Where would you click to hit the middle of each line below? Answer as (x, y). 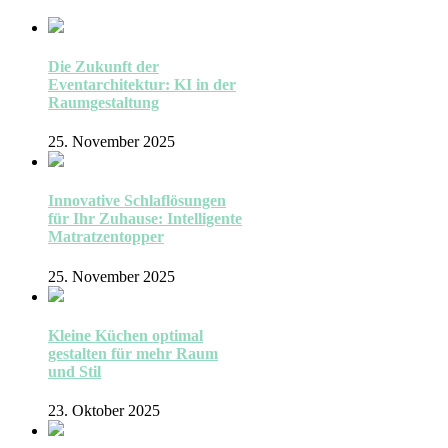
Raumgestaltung (103, 102)
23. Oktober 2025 (104, 411)
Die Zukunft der (103, 66)
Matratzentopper (106, 237)
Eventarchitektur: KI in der (142, 84)
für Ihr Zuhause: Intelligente (145, 219)
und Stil (74, 371)
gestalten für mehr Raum (133, 353)
